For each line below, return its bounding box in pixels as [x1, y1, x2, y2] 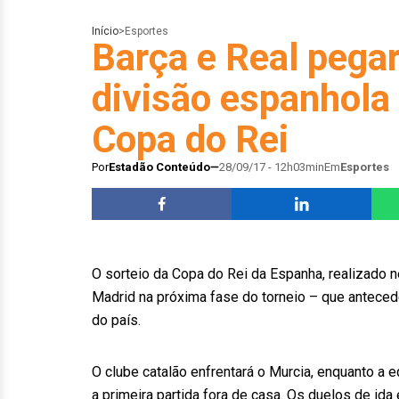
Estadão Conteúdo [109, 160, 210, 174]
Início [92, 25, 118, 37]
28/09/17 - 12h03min [219, 160, 324, 174]
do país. [92, 312, 141, 329]
